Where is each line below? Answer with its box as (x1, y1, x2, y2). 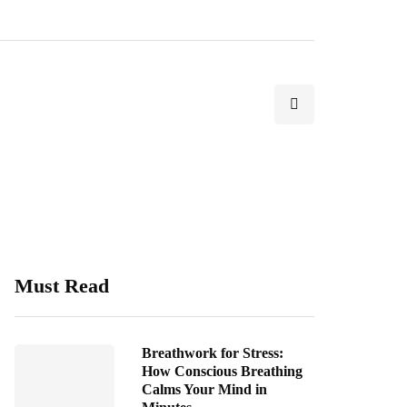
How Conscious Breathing (142, 363, 303, 379)
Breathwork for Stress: (142, 345, 283, 361)
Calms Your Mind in (142, 382, 267, 397)
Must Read (15, 274, 109, 297)
